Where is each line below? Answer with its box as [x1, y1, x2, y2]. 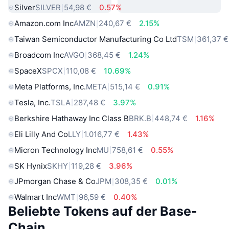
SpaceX [14, 66, 42, 76]
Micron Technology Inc [14, 145, 97, 155]
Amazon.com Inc [14, 18, 74, 29]
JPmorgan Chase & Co [14, 176, 96, 187]
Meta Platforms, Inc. [14, 82, 86, 92]
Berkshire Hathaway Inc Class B [14, 113, 129, 123]
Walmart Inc [14, 192, 57, 202]
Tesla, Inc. [14, 97, 51, 107]
